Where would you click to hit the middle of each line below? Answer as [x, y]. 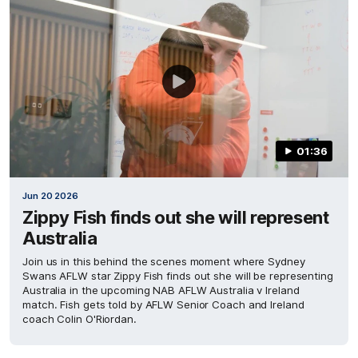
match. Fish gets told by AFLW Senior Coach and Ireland [163, 304]
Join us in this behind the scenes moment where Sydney [164, 261]
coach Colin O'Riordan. [80, 318]
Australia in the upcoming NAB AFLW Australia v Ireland [161, 290]
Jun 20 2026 [50, 195]
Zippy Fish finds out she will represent [176, 217]
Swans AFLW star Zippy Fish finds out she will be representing [178, 275]
